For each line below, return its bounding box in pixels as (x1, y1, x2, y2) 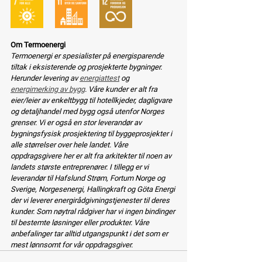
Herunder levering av (11, 73, 80, 82)
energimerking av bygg (11, 84, 85, 94)
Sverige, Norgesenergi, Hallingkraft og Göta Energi (11, 184, 177, 194)
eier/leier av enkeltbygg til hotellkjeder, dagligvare (11, 95, 174, 105)
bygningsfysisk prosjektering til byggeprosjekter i (11, 129, 174, 138)
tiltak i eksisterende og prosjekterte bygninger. (11, 62, 164, 71)
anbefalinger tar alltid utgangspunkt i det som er (11, 229, 170, 238)
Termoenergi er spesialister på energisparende (11, 51, 166, 60)
